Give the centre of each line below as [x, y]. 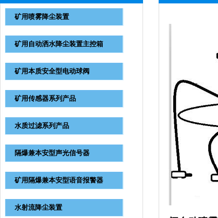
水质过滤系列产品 [42, 126]
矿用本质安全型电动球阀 [52, 71]
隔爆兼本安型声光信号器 [52, 153]
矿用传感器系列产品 [45, 99]
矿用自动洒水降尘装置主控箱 [59, 44]
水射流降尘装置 [38, 208]
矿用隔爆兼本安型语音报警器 [59, 180]
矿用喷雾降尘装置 [42, 17]
